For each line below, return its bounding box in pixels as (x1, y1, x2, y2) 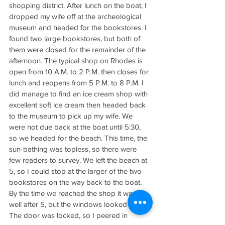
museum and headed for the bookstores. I (9, 23, 149, 32)
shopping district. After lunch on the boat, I (9, 1, 149, 10)
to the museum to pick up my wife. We (9, 111, 135, 120)
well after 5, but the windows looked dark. (9, 200, 148, 208)
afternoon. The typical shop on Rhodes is (9, 56, 145, 65)
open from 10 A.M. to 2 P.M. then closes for (9, 67, 151, 76)
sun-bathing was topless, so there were (9, 145, 139, 153)
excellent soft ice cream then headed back (9, 100, 148, 109)
